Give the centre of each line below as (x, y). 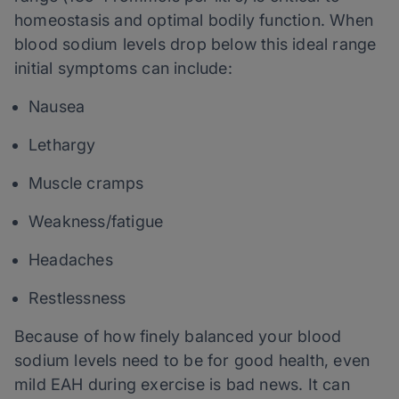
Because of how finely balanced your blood (178, 337)
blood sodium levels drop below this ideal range (195, 45)
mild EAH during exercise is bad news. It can (182, 385)
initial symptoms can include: (123, 69)
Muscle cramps (86, 183)
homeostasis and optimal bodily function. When (194, 20)
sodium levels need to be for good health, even (192, 361)
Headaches (71, 260)
